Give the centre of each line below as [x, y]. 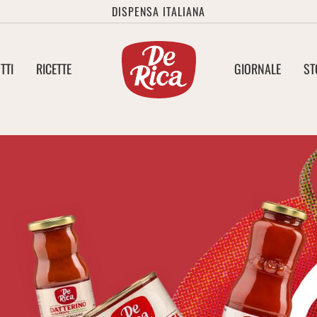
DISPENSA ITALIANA [158, 11]
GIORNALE [258, 69]
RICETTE [54, 69]
